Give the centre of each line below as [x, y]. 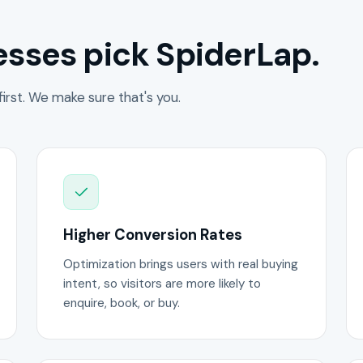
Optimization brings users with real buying [181, 265]
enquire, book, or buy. [122, 303]
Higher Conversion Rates [153, 235]
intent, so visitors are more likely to [162, 284]
